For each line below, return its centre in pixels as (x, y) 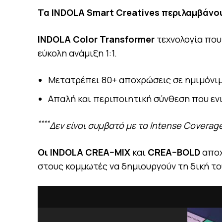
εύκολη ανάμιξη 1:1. (77, 53)
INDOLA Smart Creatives (107, 12)
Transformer (127, 39)
